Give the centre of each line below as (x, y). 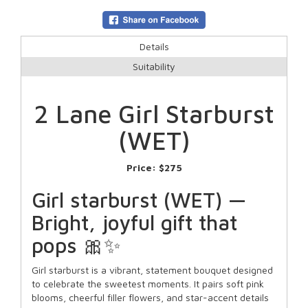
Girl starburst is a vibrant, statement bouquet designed (152, 270)
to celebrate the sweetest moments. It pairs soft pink (148, 284)
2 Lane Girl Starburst (154, 114)
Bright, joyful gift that (134, 223)
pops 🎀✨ (76, 245)
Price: (142, 168)
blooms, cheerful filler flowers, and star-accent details (150, 298)
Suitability (154, 67)
